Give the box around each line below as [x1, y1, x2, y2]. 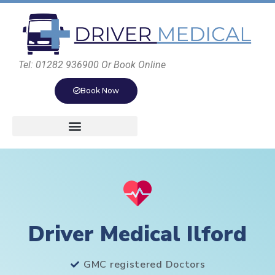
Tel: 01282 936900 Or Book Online [18, 58, 166, 71]
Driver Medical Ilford [28, 219, 247, 249]
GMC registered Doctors [83, 257, 206, 271]
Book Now [80, 85, 119, 95]
